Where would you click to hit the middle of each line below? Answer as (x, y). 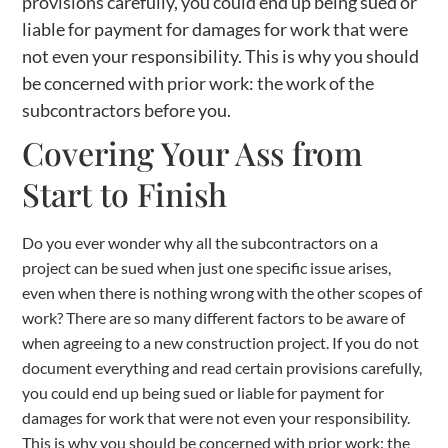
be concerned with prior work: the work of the (198, 82)
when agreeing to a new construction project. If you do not (221, 342)
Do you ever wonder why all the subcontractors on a (200, 242)
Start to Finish (125, 193)
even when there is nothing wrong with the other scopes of (222, 292)
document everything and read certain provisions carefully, (222, 367)
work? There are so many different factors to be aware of (214, 317)
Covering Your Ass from (193, 152)
